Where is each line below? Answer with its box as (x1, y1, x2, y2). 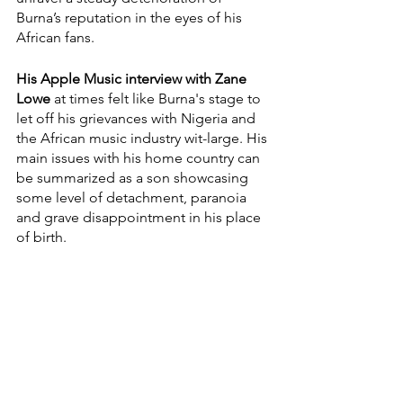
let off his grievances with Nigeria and (16, 110, 259, 127)
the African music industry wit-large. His (16, 130, 271, 147)
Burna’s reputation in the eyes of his (16, 9, 246, 26)
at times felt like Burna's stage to (50, 90, 264, 107)
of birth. (16, 228, 70, 246)
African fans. (16, 29, 98, 46)
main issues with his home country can (16, 149, 264, 166)
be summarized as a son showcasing (16, 169, 252, 186)
